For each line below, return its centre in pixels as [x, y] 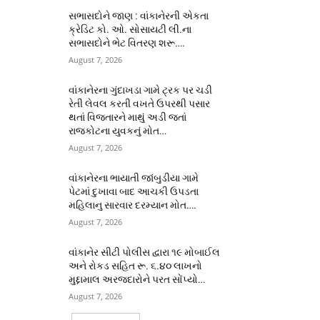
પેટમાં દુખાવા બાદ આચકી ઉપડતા [134, 191]
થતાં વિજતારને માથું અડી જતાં [128, 117]
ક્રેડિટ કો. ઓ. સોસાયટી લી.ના [130, 29]
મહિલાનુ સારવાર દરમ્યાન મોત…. [133, 205]
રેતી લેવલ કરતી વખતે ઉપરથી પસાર [140, 103]
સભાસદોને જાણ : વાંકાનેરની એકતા [139, 15]
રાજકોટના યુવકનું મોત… [118, 130]
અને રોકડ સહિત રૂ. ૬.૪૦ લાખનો [136, 265]
